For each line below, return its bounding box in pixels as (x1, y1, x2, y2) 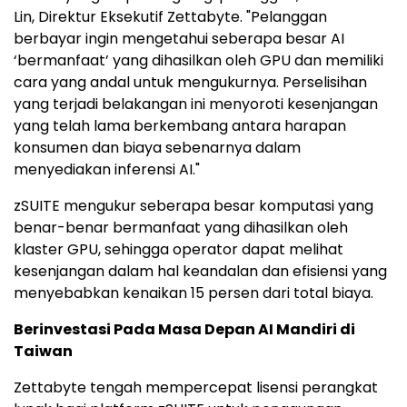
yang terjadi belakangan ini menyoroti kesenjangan (14, 94, 378, 115)
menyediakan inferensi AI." (14, 159, 200, 181)
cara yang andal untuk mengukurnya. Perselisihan (14, 72, 367, 94)
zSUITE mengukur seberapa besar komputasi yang (14, 195, 373, 217)
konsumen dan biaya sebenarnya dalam (14, 137, 301, 159)
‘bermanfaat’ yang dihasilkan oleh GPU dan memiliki (14, 50, 383, 72)
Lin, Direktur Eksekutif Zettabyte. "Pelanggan (14, 6, 327, 28)
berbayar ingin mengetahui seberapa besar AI (14, 28, 344, 50)
